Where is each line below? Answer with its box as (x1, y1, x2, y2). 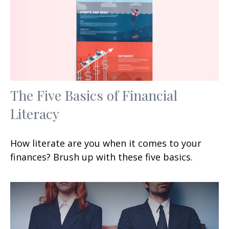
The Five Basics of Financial (10, 85, 177, 104)
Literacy (10, 104, 59, 123)
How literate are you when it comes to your (10, 136, 201, 149)
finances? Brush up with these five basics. (10, 150, 193, 163)
